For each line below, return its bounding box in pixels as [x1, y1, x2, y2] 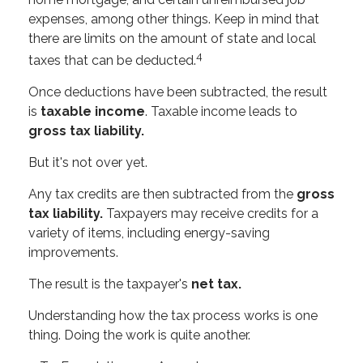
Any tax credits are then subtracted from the [28, 186, 297, 203]
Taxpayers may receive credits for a [103, 206, 318, 222]
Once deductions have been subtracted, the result [28, 84, 327, 100]
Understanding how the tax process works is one [28, 308, 318, 324]
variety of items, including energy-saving [28, 225, 270, 241]
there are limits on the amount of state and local [28, 30, 316, 46]
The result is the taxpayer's [28, 276, 191, 293]
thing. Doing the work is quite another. [28, 327, 250, 344]
